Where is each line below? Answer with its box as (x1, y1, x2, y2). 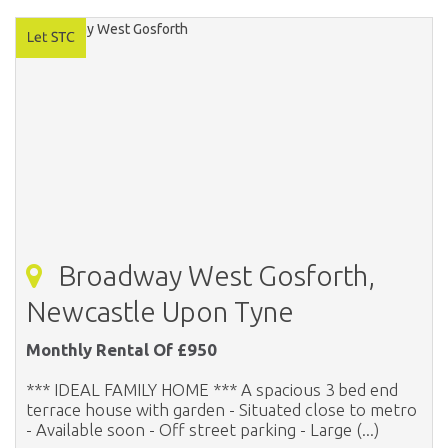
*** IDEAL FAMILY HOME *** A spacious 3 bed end (26, 379, 398, 399)
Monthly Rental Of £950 (26, 339, 217, 359)
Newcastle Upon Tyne (26, 295, 294, 327)
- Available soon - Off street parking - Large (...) (26, 419, 379, 439)
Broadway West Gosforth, (52, 259, 375, 291)
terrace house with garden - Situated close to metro (26, 399, 417, 419)
